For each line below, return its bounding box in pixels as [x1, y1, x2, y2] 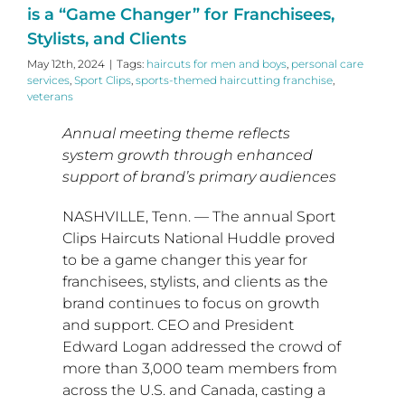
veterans [27, 89, 73, 104]
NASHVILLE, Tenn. [61, 208, 191, 226]
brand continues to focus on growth [61, 295, 320, 313]
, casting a [254, 381, 325, 400]
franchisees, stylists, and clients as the [61, 273, 328, 291]
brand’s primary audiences [139, 168, 336, 186]
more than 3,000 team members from [61, 360, 337, 378]
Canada [200, 381, 255, 400]
